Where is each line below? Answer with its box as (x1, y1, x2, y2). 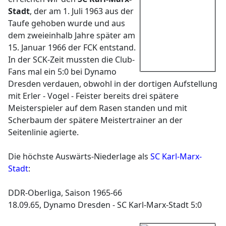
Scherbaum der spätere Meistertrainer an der (8, 115, 183, 126)
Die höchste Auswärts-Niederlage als (8, 151, 150, 162)
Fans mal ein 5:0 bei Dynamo (8, 66, 117, 77)
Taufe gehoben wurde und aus (8, 18, 125, 29)
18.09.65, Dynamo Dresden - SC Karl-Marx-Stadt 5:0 (8, 199, 202, 210)
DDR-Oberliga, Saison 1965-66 (8, 187, 122, 198)
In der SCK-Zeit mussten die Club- (8, 54, 135, 65)
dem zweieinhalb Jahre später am (8, 30, 135, 41)
